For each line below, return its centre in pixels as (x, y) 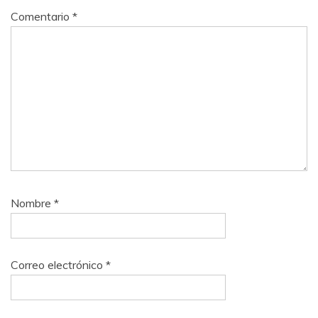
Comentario (42, 17)
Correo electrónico (58, 265)
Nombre (32, 203)
